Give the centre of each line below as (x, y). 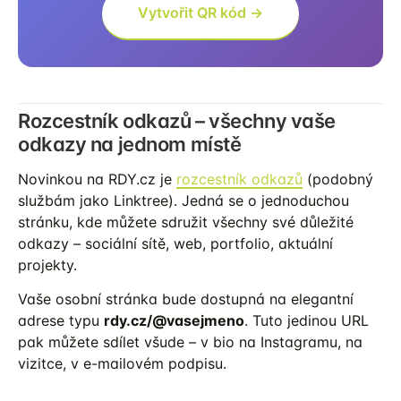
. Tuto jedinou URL (307, 320)
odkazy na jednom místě (130, 144)
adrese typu (61, 320)
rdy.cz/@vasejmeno (174, 320)
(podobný (338, 179)
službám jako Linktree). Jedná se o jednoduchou (183, 200)
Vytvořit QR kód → (200, 13)
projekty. (47, 264)
